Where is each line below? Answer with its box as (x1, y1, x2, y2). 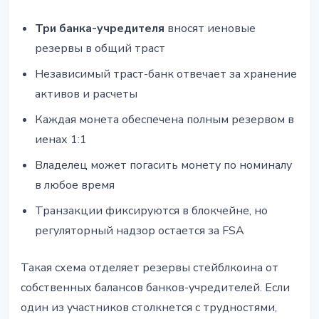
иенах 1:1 (35, 132, 87, 148)
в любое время (35, 177, 115, 194)
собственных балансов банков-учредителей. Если (21, 280, 290, 296)
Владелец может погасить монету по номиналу (35, 157, 292, 174)
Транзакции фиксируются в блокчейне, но (35, 203, 268, 219)
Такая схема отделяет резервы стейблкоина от (21, 260, 278, 276)
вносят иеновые (164, 21, 256, 37)
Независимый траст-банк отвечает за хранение (35, 66, 297, 83)
